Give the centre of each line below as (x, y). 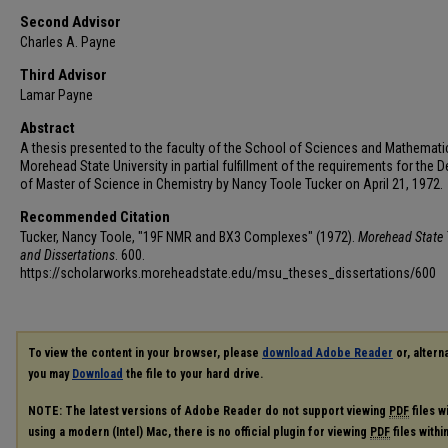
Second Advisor (70, 22)
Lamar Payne (56, 95)
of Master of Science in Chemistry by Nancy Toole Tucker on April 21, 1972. (231, 184)
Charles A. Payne (68, 42)
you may (50, 374)
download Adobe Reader (327, 353)
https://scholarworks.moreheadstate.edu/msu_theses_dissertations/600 (228, 273)
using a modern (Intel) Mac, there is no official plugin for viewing (199, 431)
